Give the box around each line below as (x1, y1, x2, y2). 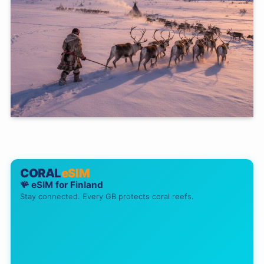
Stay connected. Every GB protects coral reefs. (19, 192, 194, 202)
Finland (70, 179, 103, 191)
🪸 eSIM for (19, 179, 70, 191)
